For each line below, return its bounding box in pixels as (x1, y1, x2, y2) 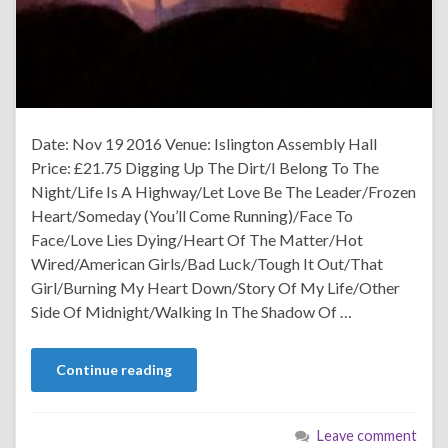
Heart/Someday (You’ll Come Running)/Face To (31, 205, 353, 225)
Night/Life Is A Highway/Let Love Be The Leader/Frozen (31, 181, 416, 201)
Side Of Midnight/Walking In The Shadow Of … (31, 301, 352, 321)
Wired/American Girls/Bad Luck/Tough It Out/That (31, 253, 383, 273)
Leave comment (317, 426, 417, 444)
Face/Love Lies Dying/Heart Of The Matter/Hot (31, 229, 363, 249)
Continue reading (56, 360, 172, 378)
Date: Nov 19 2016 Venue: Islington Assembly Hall (31, 133, 377, 153)
